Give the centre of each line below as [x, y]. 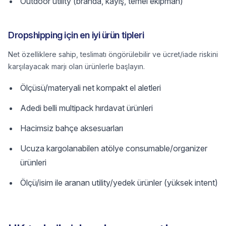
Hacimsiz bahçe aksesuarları [72, 128]
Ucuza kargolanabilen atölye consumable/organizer [114, 148]
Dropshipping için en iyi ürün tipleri [76, 35]
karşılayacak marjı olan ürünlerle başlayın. [76, 66]
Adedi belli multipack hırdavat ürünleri [87, 108]
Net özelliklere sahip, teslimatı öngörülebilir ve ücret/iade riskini [113, 54]
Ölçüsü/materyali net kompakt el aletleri [91, 88]
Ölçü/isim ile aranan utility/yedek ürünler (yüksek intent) [119, 183]
